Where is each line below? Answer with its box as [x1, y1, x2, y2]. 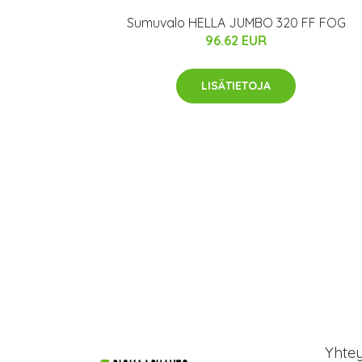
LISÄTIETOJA [201, 78, 271, 93]
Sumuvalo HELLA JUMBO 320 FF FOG [126, 14, 346, 31]
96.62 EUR [205, 32, 267, 48]
